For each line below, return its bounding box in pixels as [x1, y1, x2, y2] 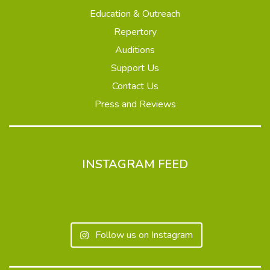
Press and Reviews [94, 98, 176, 111]
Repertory [113, 25, 157, 39]
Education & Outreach [90, 7, 180, 21]
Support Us [111, 61, 159, 75]
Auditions [115, 43, 155, 57]
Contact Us [111, 80, 159, 93]
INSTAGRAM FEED [82, 156, 188, 173]
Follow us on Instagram [95, 228, 193, 242]
